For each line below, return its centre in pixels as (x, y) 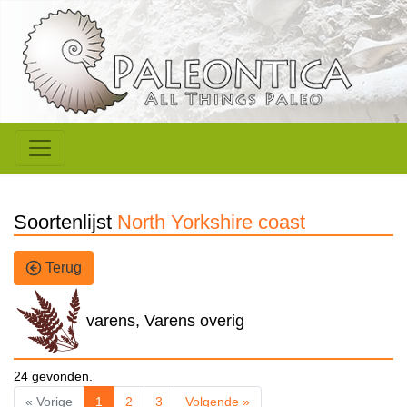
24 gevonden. (53, 377)
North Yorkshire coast (211, 223)
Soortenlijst (65, 223)
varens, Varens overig (165, 321)
